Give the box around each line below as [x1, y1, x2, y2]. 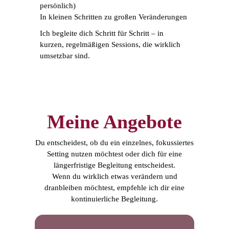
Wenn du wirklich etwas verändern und [52, 172, 177, 181]
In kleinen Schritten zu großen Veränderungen [40, 12, 187, 21]
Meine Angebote [47, 111, 182, 133]
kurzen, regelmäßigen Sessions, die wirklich [40, 40, 180, 49]
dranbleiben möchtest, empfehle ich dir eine [44, 184, 185, 192]
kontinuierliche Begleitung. [71, 195, 158, 203]
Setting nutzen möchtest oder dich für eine [47, 150, 182, 158]
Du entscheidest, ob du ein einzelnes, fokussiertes [35, 139, 194, 147]
